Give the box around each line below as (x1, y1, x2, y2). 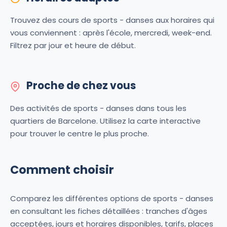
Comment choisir (10, 161, 114, 178)
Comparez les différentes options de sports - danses (10, 193, 213, 204)
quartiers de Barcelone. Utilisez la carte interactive (10, 115, 201, 126)
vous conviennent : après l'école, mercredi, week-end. (10, 27, 212, 39)
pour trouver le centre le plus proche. (10, 128, 149, 139)
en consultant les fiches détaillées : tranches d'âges (10, 205, 207, 216)
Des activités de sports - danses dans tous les (10, 102, 186, 113)
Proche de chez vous (24, 79, 136, 93)
